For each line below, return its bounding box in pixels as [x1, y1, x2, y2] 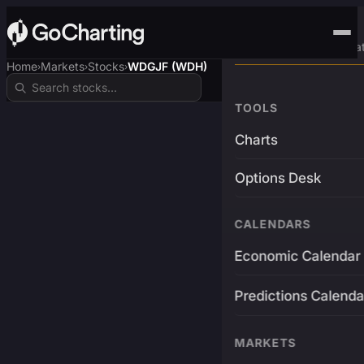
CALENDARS [234, 217, 311, 231]
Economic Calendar [234, 248, 361, 264]
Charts [234, 132, 278, 148]
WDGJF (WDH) [128, 59, 207, 73]
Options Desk [234, 170, 321, 186]
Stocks [88, 59, 124, 73]
